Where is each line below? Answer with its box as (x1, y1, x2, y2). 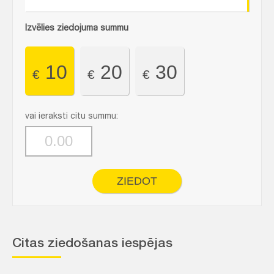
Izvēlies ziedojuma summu (25, 24, 128, 33)
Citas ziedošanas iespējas (12, 238, 172, 251)
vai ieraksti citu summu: (25, 113, 118, 121)
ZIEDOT (117, 175, 157, 187)
